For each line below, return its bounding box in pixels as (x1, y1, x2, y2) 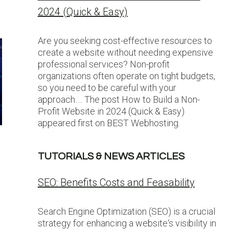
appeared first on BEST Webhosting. (37, 118, 180, 128)
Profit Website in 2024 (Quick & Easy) (37, 106, 185, 117)
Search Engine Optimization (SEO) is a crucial (37, 206, 215, 217)
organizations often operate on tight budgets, (37, 71, 215, 81)
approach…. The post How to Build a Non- (37, 94, 200, 105)
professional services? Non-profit (37, 59, 170, 70)
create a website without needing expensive (37, 47, 213, 58)
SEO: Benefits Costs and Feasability (37, 176, 195, 189)
